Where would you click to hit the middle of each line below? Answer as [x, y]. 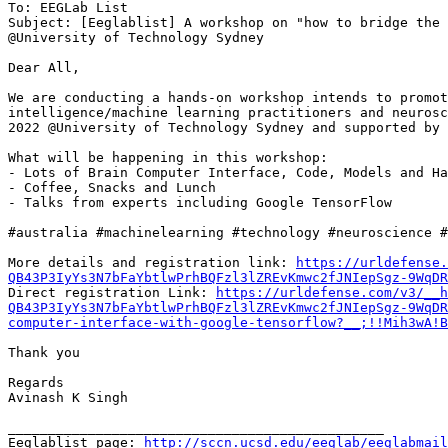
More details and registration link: [152, 263]
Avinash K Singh [68, 398]
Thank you [44, 353]
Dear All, [44, 68]
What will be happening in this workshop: [168, 158]
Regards [36, 383]
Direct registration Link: [112, 293]
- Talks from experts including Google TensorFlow [200, 203]
